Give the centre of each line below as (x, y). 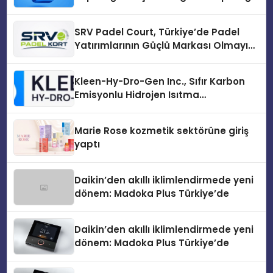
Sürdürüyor (101, 59)
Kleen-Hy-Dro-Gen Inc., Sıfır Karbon (160, 82)
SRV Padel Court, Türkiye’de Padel (157, 32)
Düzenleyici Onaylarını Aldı (139, 122)
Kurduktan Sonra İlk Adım (136, 10)
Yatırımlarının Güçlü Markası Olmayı (161, 46)
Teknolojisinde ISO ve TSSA (140, 108)
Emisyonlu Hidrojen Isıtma (137, 95)
